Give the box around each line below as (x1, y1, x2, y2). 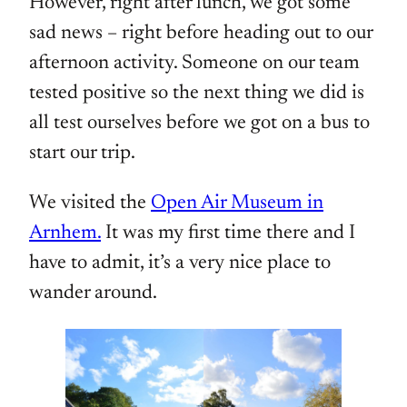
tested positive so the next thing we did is (29, 84, 364, 104)
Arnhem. (29, 223, 101, 244)
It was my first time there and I (101, 223, 355, 244)
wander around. (29, 283, 157, 304)
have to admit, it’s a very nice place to (29, 253, 331, 274)
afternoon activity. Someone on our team (29, 54, 360, 74)
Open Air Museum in (151, 194, 323, 214)
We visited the (29, 194, 151, 214)
